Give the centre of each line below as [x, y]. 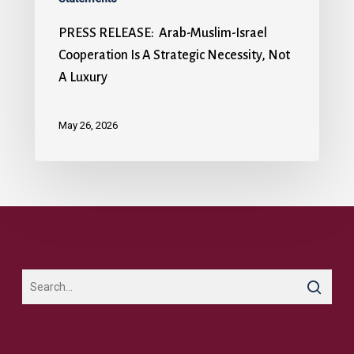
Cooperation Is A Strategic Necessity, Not [174, 55]
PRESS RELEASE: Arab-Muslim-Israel [163, 33]
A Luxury [83, 77]
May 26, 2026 [88, 126]
